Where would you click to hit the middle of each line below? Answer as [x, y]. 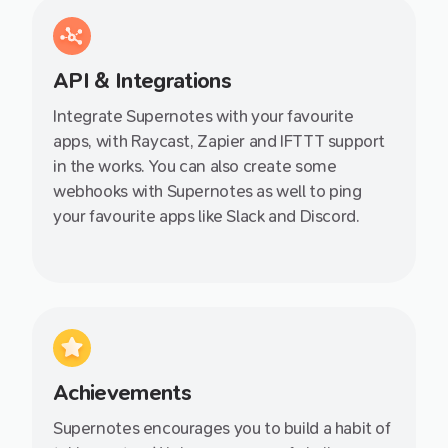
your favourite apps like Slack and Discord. [206, 217]
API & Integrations [142, 81]
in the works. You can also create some [195, 167]
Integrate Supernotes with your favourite [203, 117]
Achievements [122, 393]
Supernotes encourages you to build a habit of [222, 429]
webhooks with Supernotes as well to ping [207, 192]
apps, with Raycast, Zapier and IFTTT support [219, 142]
